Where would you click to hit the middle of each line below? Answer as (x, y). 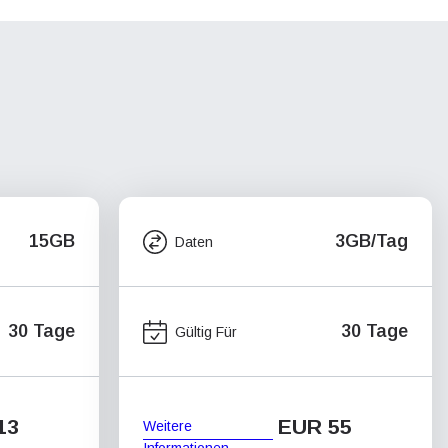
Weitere (167, 425)
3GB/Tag (371, 241)
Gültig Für (206, 331)
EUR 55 (315, 426)
